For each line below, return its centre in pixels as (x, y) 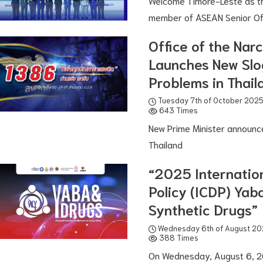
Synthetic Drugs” (203, 209)
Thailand (165, 144)
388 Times (178, 238)
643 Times (177, 110)
